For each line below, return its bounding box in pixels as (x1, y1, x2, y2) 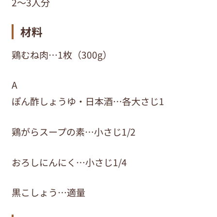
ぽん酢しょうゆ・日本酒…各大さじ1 (11, 94, 164, 108)
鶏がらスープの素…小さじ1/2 (11, 124, 136, 139)
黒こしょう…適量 (11, 186, 85, 200)
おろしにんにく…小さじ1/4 (11, 155, 127, 169)
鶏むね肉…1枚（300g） (11, 47, 112, 62)
